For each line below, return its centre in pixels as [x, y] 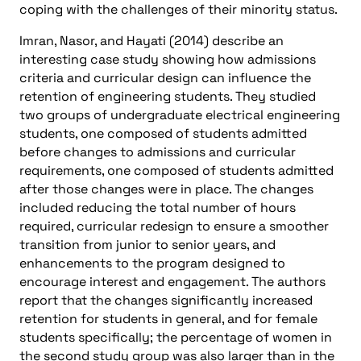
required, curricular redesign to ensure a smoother [174, 226]
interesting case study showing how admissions [168, 59]
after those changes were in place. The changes [166, 189]
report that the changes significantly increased [166, 300]
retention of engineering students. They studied [168, 96]
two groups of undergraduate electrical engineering [180, 114]
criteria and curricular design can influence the [165, 77]
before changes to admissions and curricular [158, 151]
